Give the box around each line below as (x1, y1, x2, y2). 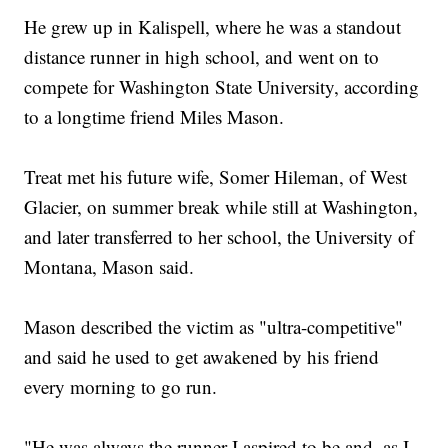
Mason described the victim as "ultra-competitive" (24, 314, 404, 340)
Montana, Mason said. (24, 254, 195, 280)
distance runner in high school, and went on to (24, 44, 380, 70)
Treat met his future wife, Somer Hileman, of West (24, 164, 408, 190)
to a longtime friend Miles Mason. (24, 104, 285, 130)
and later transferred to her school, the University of (24, 224, 415, 250)
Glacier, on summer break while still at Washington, (24, 194, 419, 220)
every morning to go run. (24, 374, 218, 400)
